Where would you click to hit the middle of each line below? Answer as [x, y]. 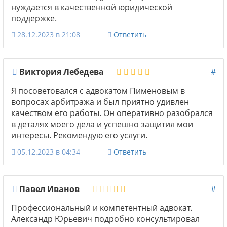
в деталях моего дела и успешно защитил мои [102, 124]
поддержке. [34, 18]
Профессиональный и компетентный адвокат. [102, 207]
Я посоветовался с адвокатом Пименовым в [98, 90]
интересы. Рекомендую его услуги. [79, 135]
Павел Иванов [48, 189]
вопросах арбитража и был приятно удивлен [100, 102]
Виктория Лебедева [61, 72]
